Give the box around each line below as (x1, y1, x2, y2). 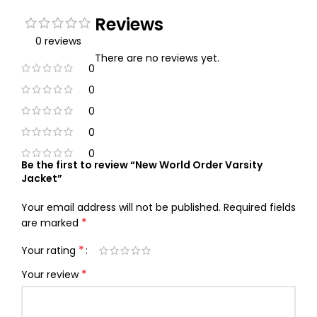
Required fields (224, 200, 296, 215)
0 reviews (35, 34, 81, 49)
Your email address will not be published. (21, 200, 221, 215)
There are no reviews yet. (95, 51, 219, 66)
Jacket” (21, 171, 62, 186)
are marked (21, 216, 81, 231)
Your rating (21, 243, 79, 258)
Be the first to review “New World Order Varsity (21, 158, 263, 173)
